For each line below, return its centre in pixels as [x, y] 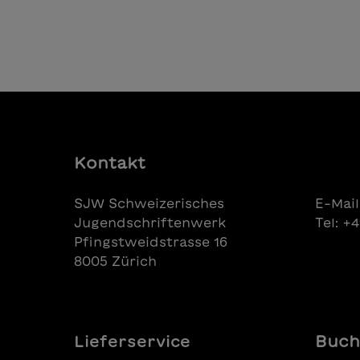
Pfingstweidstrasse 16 [151, 242]
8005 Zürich [115, 261]
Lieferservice [132, 341]
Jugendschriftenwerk [150, 223]
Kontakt [110, 162]
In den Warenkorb [221, 29]
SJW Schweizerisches [149, 203]
